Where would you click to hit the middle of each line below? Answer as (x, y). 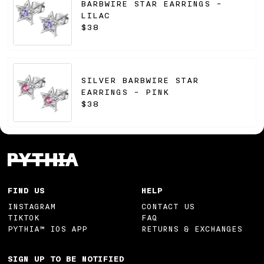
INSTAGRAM (32, 206)
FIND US (27, 191)
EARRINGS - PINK (125, 93)
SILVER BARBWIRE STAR (140, 81)
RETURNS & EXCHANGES (192, 229)
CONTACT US (168, 206)
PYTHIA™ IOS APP (48, 229)
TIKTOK (24, 217)
